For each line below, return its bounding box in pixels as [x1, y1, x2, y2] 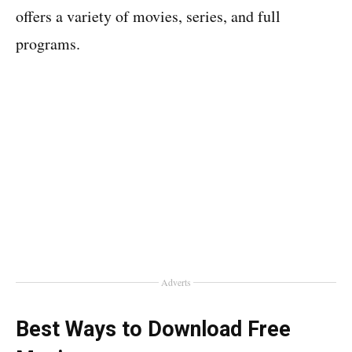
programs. [16, 33, 80, 54]
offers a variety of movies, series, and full [16, 5, 280, 27]
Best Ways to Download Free [16, 317, 291, 342]
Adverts [161, 276, 191, 288]
